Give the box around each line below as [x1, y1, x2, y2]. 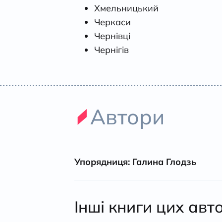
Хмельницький [94, 2, 159, 14]
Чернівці [94, 30, 130, 42]
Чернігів [94, 44, 129, 55]
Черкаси [94, 16, 131, 28]
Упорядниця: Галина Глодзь [74, 156, 196, 167]
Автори [90, 103, 165, 130]
